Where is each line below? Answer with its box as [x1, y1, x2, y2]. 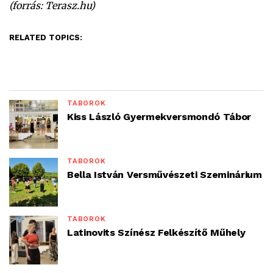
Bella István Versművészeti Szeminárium [67, 169, 262, 180]
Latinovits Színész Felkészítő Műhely [67, 227, 246, 238]
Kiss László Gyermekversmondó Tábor [67, 111, 252, 122]
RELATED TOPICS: [9, 33, 82, 42]
